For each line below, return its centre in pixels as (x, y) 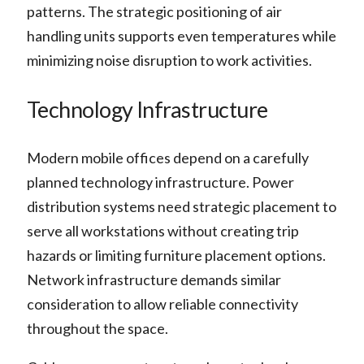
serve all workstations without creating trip (162, 230)
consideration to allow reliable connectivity (162, 303)
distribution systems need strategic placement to (181, 206)
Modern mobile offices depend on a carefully (167, 157)
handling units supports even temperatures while (181, 36)
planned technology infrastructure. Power (160, 182)
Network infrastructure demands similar (154, 279)
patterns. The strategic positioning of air (154, 12)
